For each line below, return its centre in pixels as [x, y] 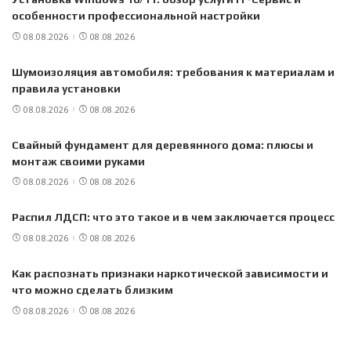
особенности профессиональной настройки [136, 16]
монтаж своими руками [78, 161]
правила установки [66, 89]
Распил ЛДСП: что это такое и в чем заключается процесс [173, 217]
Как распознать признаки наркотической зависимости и [170, 273]
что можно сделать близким [92, 289]
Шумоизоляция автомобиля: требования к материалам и [173, 72]
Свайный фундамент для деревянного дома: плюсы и [163, 145]
